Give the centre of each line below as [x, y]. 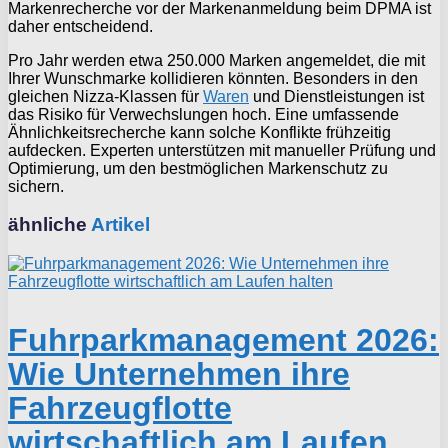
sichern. [36, 186]
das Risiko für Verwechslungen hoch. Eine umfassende [203, 114]
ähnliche [47, 225]
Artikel [118, 225]
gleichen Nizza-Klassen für [105, 96]
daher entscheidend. [80, 26]
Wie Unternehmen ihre [179, 374]
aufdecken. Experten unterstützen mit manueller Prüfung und [222, 150]
